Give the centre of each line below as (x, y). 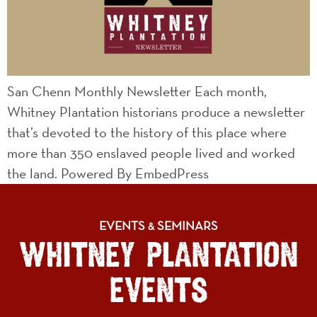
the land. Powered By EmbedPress (108, 173)
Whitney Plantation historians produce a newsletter (156, 112)
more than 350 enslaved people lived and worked (151, 153)
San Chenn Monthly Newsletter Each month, (137, 91)
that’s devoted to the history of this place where (147, 132)
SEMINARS (186, 225)
